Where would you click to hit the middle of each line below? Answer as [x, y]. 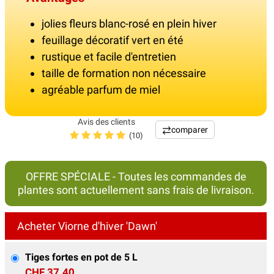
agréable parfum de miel [101, 90]
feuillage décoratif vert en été [113, 40]
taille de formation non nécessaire [124, 73]
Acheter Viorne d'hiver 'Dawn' [87, 226]
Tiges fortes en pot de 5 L [81, 257]
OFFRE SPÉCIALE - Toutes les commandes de [136, 177]
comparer [189, 129]
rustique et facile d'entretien [109, 57]
